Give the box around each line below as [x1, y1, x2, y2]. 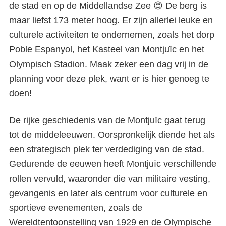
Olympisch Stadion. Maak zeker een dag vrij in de [9, 59, 208, 69]
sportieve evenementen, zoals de [9, 203, 142, 213]
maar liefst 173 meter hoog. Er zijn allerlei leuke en [9, 15, 213, 25]
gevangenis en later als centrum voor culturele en [9, 188, 207, 198]
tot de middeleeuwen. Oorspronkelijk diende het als [9, 130, 215, 140]
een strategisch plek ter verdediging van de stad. [9, 144, 204, 154]
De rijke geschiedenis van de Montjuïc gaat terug [9, 115, 205, 125]
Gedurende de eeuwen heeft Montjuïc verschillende [9, 159, 216, 169]
